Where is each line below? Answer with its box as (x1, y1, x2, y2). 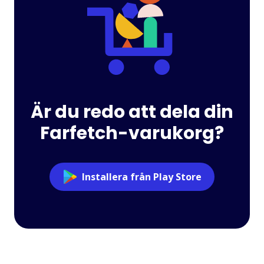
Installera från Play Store (81, 170, 202, 183)
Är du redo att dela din (31, 99, 233, 124)
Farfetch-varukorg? (40, 120, 224, 146)
